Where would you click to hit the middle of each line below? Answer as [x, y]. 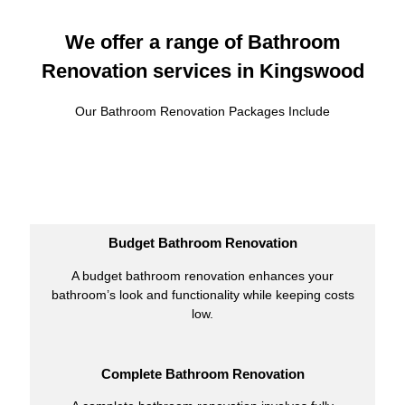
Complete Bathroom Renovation [202, 374]
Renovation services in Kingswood [202, 71]
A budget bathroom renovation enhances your [202, 275]
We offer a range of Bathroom [202, 42]
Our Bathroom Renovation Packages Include [202, 111]
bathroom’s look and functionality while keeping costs [202, 294]
